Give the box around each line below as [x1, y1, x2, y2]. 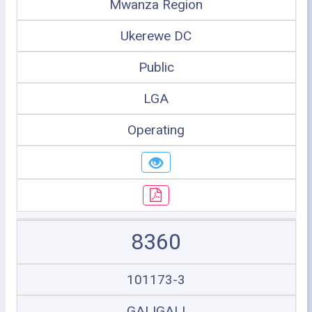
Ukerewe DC [120, 28, 192, 44]
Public [138, 59, 174, 75]
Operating [127, 122, 185, 138]
